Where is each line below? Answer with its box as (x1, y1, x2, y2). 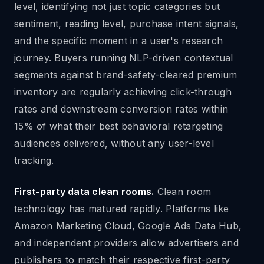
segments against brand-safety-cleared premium (14, 69, 237, 81)
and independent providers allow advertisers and (14, 237, 239, 249)
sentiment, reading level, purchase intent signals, (14, 18, 239, 29)
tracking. (14, 154, 54, 166)
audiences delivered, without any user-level (14, 137, 214, 149)
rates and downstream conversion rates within (14, 103, 228, 115)
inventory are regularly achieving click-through (14, 86, 232, 98)
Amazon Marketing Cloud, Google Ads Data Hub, (14, 220, 242, 232)
